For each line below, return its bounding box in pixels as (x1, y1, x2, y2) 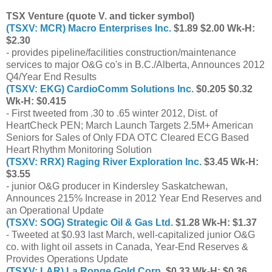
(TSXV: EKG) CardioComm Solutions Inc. (6, 83, 194, 94)
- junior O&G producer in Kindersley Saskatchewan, (6, 180, 228, 191)
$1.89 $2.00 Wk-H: (171, 22, 255, 33)
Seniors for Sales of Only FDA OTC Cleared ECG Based (6, 132, 249, 143)
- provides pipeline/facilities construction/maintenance (6, 47, 236, 58)
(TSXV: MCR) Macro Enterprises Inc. (6, 22, 171, 33)
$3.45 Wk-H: (202, 156, 259, 167)
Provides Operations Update (6, 253, 128, 264)
